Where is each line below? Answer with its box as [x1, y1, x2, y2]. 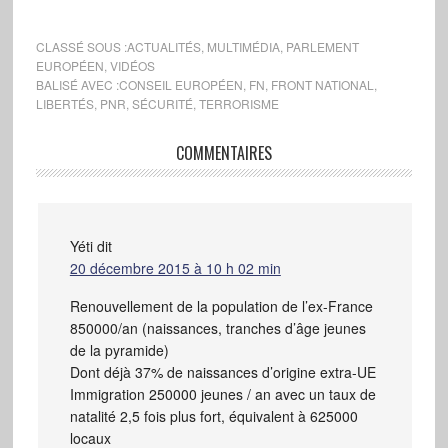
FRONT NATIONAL [270, 75, 374, 93]
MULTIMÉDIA [206, 37, 280, 55]
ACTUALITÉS [126, 37, 201, 55]
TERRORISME [198, 94, 279, 112]
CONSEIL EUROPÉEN [118, 75, 243, 93]
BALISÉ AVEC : [35, 75, 119, 93]
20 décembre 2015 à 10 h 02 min [69, 257, 281, 278]
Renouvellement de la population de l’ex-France [69, 295, 373, 316]
